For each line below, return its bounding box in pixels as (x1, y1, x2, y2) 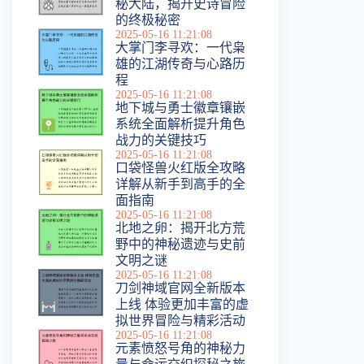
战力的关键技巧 (115, 132, 206, 148)
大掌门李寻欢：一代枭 (115, 40, 245, 55)
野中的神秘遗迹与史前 (115, 236, 245, 252)
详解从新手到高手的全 (115, 176, 245, 192)
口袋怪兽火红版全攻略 (115, 160, 245, 175)
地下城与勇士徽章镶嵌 (115, 100, 245, 115)
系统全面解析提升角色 (115, 116, 245, 132)
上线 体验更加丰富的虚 (115, 297, 249, 312)
